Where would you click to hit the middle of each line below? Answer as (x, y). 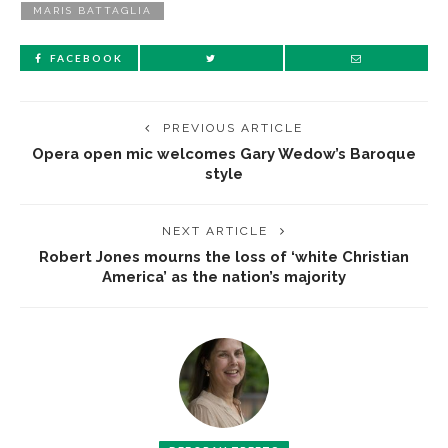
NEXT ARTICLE (215, 231)
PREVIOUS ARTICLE (233, 128)
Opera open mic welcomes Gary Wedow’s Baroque (224, 153)
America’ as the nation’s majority (224, 276)
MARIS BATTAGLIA (92, 10)
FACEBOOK (86, 58)
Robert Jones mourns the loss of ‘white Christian (224, 256)
